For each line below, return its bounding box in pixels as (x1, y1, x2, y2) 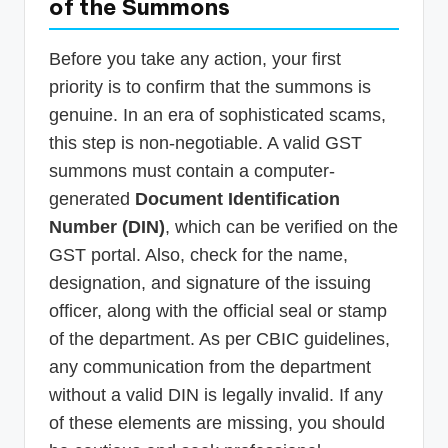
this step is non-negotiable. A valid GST (49, 133, 362, 154)
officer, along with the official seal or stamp (49, 301, 387, 322)
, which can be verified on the (165, 217, 398, 238)
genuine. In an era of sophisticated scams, (49, 105, 386, 126)
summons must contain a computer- (49, 161, 335, 182)
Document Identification (135, 189, 340, 210)
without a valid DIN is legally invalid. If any (49, 385, 383, 406)
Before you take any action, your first (49, 49, 341, 70)
